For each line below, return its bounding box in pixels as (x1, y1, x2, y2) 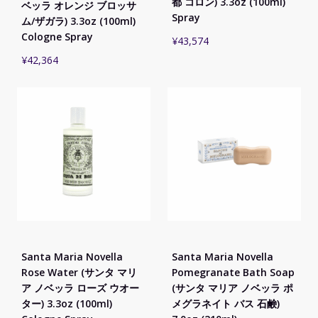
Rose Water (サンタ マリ (21, 265, 137, 279)
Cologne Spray (21, 29, 93, 43)
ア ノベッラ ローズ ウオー (21, 280, 139, 295)
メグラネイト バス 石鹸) (172, 296, 280, 310)
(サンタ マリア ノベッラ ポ (172, 280, 293, 295)
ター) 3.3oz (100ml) (21, 296, 112, 310)
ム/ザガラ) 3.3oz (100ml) (21, 13, 136, 28)
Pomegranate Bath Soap (172, 265, 295, 279)
